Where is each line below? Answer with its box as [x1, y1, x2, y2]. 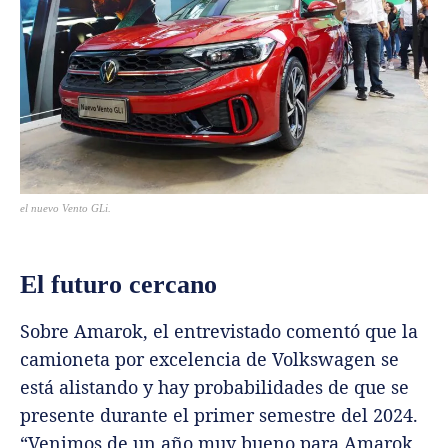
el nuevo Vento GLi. [20, 201, 111, 214]
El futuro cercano [20, 269, 217, 299]
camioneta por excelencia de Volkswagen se [20, 346, 399, 371]
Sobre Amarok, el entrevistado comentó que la [20, 318, 418, 343]
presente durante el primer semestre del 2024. [20, 402, 418, 427]
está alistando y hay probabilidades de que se [20, 374, 409, 399]
